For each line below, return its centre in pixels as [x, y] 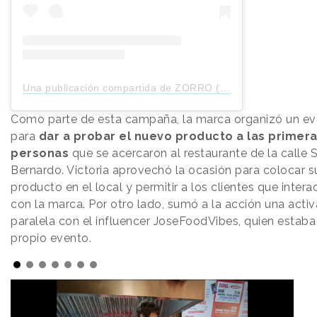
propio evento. [51, 238]
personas [40, 154]
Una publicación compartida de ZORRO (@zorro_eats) [121, 88]
